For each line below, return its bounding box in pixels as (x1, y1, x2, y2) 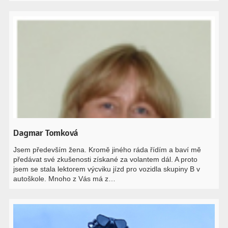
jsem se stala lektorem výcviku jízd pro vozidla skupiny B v (13, 165, 201, 173)
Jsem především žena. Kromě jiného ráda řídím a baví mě (13, 146, 202, 154)
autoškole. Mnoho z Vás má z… (13, 175, 116, 183)
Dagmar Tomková (13, 127, 78, 138)
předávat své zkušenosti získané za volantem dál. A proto (13, 155, 198, 163)
